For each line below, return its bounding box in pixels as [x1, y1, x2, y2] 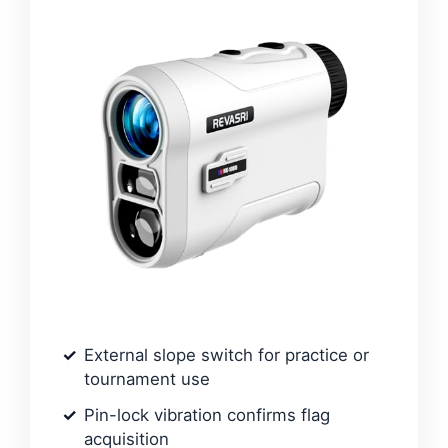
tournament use [84, 368, 210, 389]
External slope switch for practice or [84, 344, 369, 365]
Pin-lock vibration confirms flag [84, 404, 330, 425]
